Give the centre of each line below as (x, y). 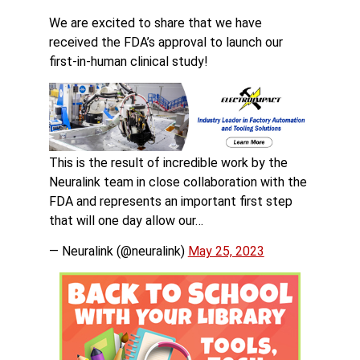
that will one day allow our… (126, 220)
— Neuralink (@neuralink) (118, 252)
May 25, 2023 (226, 252)
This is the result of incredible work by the (168, 162)
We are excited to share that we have (155, 23)
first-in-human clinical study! (128, 62)
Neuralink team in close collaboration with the (178, 182)
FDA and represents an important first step (170, 201)
